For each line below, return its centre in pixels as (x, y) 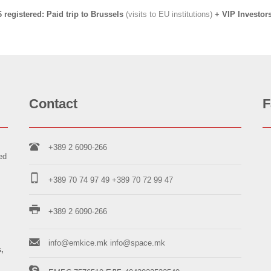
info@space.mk (137, 243)
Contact (53, 104)
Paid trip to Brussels (85, 14)
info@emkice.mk (78, 243)
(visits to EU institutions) (169, 14)
